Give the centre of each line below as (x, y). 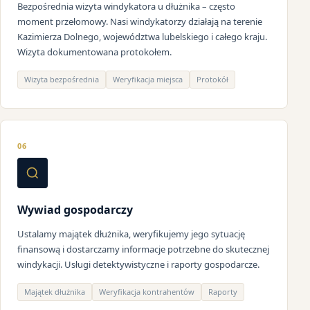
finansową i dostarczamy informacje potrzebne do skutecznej (143, 249)
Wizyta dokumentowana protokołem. (94, 52)
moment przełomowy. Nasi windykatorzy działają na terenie (140, 22)
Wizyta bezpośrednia (62, 80)
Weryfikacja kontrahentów (147, 292)
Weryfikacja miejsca (148, 80)
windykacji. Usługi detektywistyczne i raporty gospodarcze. (138, 265)
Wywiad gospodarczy (75, 210)
